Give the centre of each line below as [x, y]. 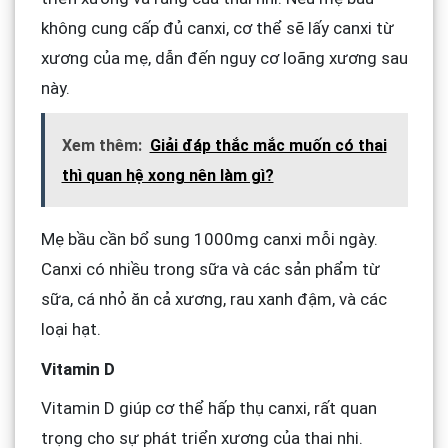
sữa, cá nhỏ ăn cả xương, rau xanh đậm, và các [213, 299]
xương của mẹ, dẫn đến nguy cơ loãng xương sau [224, 58]
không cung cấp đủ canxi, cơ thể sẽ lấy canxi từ [217, 28]
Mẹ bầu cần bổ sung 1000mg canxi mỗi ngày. [209, 239]
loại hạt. [70, 329]
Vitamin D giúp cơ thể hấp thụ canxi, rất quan [208, 407]
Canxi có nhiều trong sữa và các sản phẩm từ [210, 269]
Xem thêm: [101, 146]
